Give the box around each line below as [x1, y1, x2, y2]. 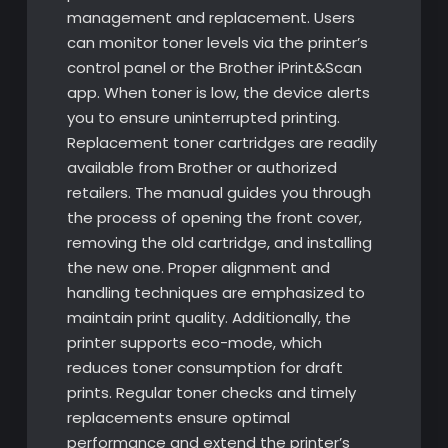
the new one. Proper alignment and [66, 257, 330, 279]
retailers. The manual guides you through [66, 182, 371, 204]
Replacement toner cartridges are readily [66, 132, 377, 154]
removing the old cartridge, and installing [66, 232, 372, 254]
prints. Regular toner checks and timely [66, 382, 356, 404]
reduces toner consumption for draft [66, 357, 343, 379]
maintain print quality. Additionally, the [66, 307, 351, 329]
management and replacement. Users [66, 7, 355, 29]
